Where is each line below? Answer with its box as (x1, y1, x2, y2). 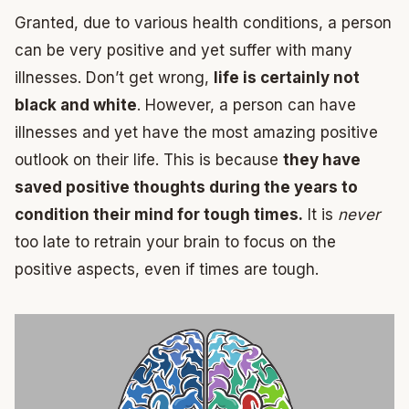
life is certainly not (214, 68, 360, 87)
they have (283, 151, 361, 169)
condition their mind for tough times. (15, 205, 303, 224)
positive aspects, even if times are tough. (15, 260, 319, 278)
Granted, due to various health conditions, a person (15, 14, 392, 32)
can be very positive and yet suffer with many (15, 41, 352, 59)
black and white (15, 96, 137, 114)
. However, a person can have (137, 96, 356, 114)
